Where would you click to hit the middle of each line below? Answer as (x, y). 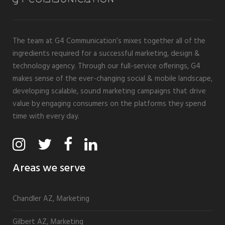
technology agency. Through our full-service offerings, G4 (106, 66)
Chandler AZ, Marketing (51, 199)
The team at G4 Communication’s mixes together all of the (109, 41)
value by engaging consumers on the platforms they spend (109, 104)
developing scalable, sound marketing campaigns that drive (109, 91)
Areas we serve (49, 168)
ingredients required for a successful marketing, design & (106, 53)
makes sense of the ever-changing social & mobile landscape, (113, 79)
